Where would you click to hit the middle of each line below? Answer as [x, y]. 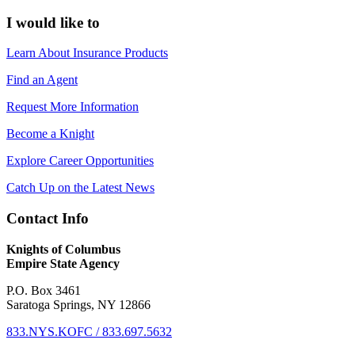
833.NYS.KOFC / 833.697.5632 [89, 331]
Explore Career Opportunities [80, 161]
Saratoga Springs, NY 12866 [78, 304]
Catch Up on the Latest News [80, 188]
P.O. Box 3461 [44, 290]
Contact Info [48, 219]
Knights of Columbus [63, 249]
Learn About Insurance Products [87, 53]
